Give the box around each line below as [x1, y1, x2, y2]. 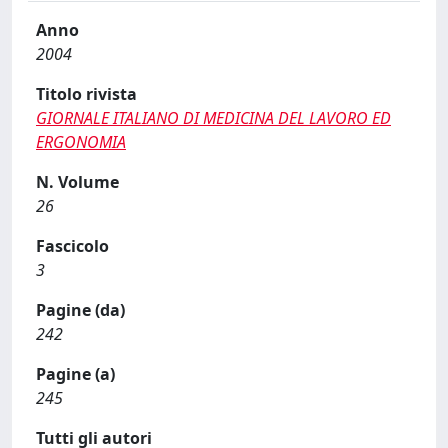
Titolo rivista [36, 83, 137, 105]
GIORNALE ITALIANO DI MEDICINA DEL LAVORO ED [36, 107, 391, 129]
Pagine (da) [36, 299, 125, 321]
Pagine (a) [36, 363, 115, 385]
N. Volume [36, 171, 119, 193]
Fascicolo [36, 235, 109, 257]
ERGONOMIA [36, 131, 126, 153]
